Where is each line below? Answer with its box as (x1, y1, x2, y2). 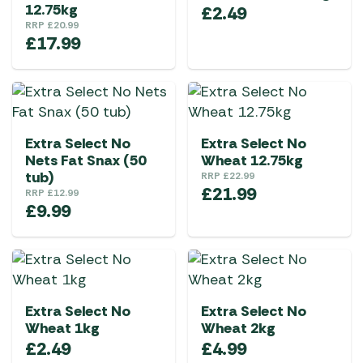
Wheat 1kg (25, 318, 100, 338)
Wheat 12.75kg (201, 151, 303, 170)
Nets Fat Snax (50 (25, 151, 146, 170)
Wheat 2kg (201, 318, 275, 338)
